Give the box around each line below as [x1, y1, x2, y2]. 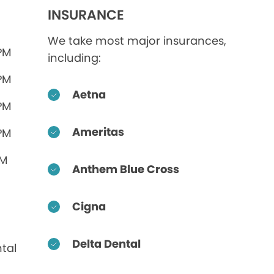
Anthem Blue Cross [72, 161, 180, 177]
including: [48, 50, 102, 65]
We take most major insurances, [48, 33, 227, 48]
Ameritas [72, 124, 125, 139]
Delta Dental [72, 236, 141, 251]
